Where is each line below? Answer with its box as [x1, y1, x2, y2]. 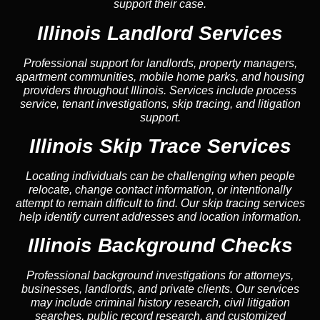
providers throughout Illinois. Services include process [24, 84, 296, 96]
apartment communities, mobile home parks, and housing [16, 70, 304, 83]
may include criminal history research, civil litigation [30, 296, 290, 309]
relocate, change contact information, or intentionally [29, 184, 291, 196]
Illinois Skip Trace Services [29, 135, 291, 158]
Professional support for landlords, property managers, [23, 56, 297, 69]
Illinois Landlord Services [37, 21, 283, 44]
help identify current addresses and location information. [19, 211, 301, 224]
